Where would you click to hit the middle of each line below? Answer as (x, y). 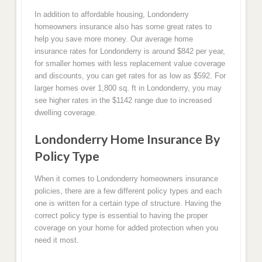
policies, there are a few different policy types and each (128, 191)
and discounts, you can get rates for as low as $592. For (130, 75)
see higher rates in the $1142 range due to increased (123, 100)
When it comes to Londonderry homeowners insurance (126, 179)
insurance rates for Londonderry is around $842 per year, (130, 51)
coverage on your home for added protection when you (126, 228)
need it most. (56, 240)
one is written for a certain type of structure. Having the (127, 204)
